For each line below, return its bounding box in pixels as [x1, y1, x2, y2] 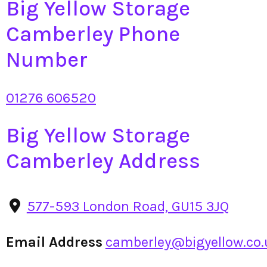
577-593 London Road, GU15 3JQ [26, 197, 229, 215]
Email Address [6, 233, 103, 250]
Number [6, 46, 88, 72]
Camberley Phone [6, 21, 180, 46]
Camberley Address [6, 148, 200, 173]
